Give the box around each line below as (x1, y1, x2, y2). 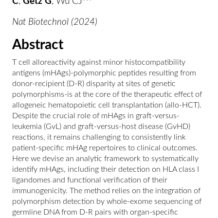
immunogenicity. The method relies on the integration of (12, 187, 200, 195)
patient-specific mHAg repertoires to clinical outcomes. (12, 144, 198, 152)
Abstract (12, 38, 63, 52)
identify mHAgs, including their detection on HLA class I (12, 165, 199, 173)
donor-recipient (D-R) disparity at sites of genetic (12, 80, 176, 88)
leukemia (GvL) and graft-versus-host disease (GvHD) (12, 123, 190, 130)
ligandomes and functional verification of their (12, 176, 167, 184)
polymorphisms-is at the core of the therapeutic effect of (12, 91, 202, 98)
